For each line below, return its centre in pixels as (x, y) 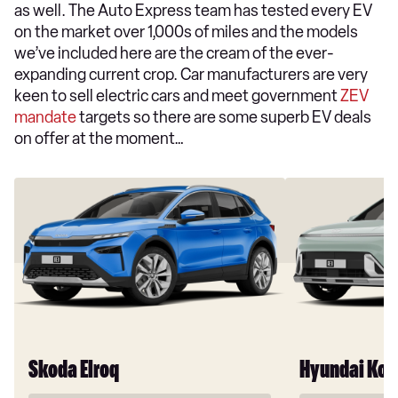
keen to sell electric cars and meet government (177, 96)
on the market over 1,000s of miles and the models (186, 32)
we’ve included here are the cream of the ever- (174, 54)
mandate (45, 118)
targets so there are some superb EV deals (224, 118)
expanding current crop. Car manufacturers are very (191, 75)
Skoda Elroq (74, 372)
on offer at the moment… (99, 139)
